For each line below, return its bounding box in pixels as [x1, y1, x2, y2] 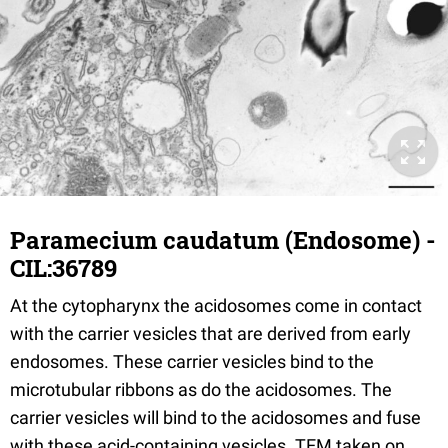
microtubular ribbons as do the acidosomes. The [10, 379, 392, 401]
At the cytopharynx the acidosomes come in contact [10, 295, 422, 317]
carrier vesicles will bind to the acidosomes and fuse [10, 407, 421, 429]
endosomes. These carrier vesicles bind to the [10, 351, 374, 373]
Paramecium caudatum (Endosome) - [10, 224, 436, 257]
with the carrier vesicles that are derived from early [10, 323, 411, 345]
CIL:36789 [10, 252, 117, 285]
